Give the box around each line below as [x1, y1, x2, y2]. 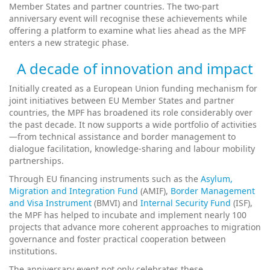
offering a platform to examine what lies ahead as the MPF [9, 24, 246, 36]
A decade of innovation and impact [17, 58, 253, 78]
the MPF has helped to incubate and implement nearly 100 [9, 209, 246, 221]
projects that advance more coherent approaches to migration [9, 221, 261, 233]
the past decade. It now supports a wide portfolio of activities [9, 118, 257, 130]
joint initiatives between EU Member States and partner [9, 94, 234, 106]
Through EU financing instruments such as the [9, 172, 201, 184]
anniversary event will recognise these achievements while [9, 12, 247, 24]
